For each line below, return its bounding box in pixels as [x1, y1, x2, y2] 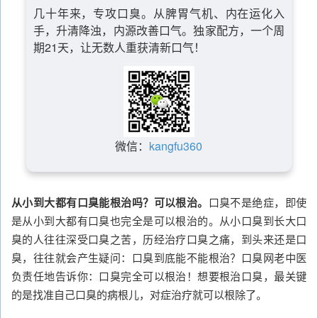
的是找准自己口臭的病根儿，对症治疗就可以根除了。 [11, 287, 267, 302]
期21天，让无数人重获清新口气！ [33, 39, 205, 55]
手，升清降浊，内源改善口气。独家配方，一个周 [33, 22, 285, 38]
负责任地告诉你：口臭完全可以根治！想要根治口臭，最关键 [11, 268, 307, 283]
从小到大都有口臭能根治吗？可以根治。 [11, 194, 209, 210]
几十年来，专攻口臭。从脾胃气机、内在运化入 [33, 5, 285, 21]
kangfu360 [149, 138, 203, 154]
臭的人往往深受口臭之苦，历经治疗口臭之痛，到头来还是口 [11, 231, 307, 246]
